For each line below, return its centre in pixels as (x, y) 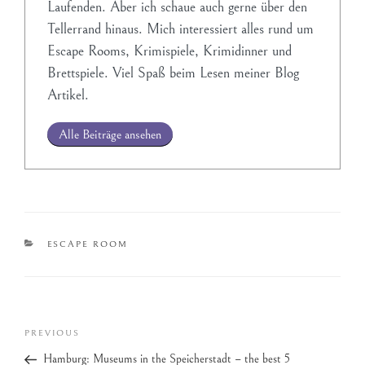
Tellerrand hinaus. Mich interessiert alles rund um (180, 29)
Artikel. (68, 95)
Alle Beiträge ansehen (110, 134)
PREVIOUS (52, 333)
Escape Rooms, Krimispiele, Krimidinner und (169, 51)
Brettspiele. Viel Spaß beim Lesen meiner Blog (173, 73)
